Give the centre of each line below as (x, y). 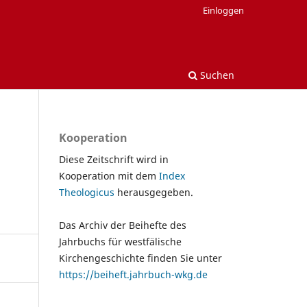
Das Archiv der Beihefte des (123, 225)
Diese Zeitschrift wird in (114, 159)
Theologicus (88, 192)
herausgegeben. (155, 192)
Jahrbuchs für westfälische (120, 241)
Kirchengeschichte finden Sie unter (140, 258)
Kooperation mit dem (109, 175)
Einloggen (223, 10)
